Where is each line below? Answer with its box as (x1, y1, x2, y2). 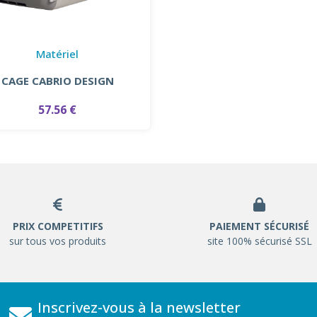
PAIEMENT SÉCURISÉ (209, 219, 309, 234)
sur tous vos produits (9, 234, 106, 248)
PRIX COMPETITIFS (12, 219, 103, 234)
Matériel (36, 47, 79, 62)
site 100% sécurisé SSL (207, 234, 312, 248)
